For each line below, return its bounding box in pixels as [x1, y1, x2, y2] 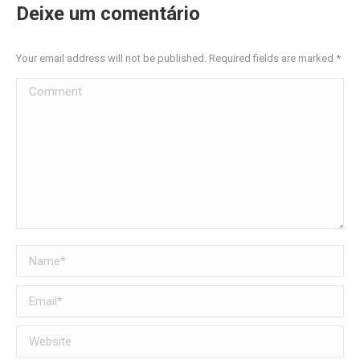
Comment [16, 80, 70, 96]
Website [16, 328, 63, 344]
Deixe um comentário [16, 2, 200, 26]
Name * [16, 247, 58, 264]
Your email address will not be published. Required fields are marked [16, 52, 336, 65]
